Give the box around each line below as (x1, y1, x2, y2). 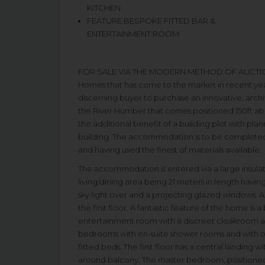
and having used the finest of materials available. (78, 145, 261, 154)
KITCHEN (87, 3, 121, 12)
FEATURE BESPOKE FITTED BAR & (87, 16, 215, 25)
